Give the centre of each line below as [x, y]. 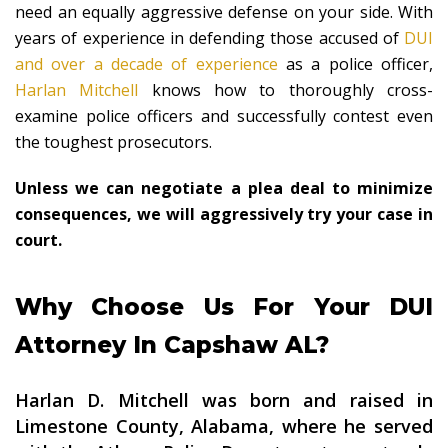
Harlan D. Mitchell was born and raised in [224, 400]
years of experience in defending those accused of [209, 38]
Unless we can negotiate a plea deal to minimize [224, 188]
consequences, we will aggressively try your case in [224, 214]
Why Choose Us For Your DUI [224, 307]
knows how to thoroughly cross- [286, 90]
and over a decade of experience [146, 64]
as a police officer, [355, 64]
